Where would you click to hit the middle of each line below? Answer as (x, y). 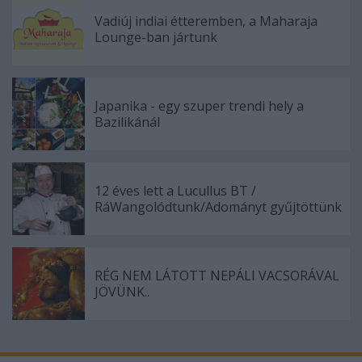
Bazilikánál (127, 122)
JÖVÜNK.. (122, 291)
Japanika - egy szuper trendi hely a (199, 105)
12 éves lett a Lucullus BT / (175, 190)
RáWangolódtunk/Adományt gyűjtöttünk (218, 206)
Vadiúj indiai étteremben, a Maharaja (206, 21)
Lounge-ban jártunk (156, 37)
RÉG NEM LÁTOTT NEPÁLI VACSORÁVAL (217, 275)
